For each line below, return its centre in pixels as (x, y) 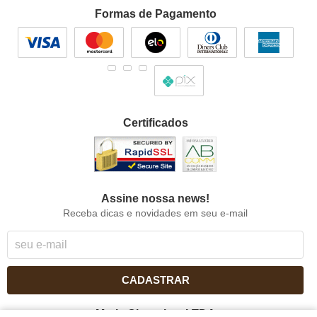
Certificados (155, 123)
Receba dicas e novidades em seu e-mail (156, 213)
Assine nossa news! (156, 198)
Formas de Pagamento (155, 14)
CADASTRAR (155, 279)
